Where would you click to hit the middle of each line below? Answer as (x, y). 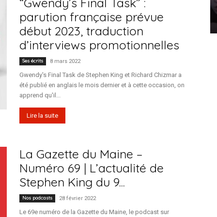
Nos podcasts (37, 198)
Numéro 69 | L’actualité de (92, 168)
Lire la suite (42, 116)
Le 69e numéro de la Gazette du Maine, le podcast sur (94, 212)
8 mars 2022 (65, 61)
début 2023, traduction (81, 31)
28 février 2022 (77, 198)
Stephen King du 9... (72, 182)
